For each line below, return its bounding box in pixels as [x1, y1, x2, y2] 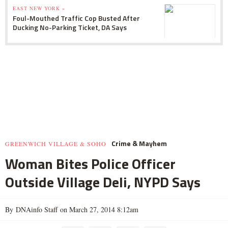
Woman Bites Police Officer [5, 152, 176, 175]
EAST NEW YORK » [13, 4, 65, 12]
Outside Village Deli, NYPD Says [5, 170, 201, 193]
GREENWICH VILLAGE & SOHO [5, 139, 106, 148]
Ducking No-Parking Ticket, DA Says [13, 21, 127, 33]
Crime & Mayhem [111, 137, 167, 149]
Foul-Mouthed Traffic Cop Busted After [13, 12, 140, 23]
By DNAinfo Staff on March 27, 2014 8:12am [5, 204, 138, 214]
